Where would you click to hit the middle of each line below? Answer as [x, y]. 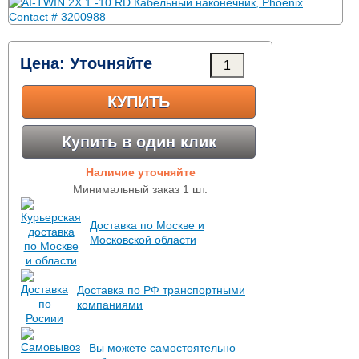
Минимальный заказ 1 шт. [140, 189]
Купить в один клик [139, 142]
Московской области [143, 240]
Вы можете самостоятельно [162, 348]
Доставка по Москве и [147, 225]
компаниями [110, 305]
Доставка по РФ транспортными [161, 290]
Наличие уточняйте [140, 172]
